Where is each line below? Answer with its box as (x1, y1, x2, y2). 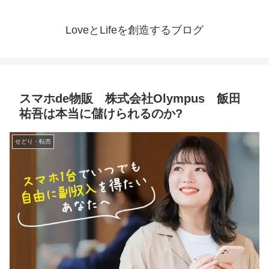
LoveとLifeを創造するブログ (65, 24, 204, 37)
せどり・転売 (15, 138, 51, 145)
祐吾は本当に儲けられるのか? (19, 107, 183, 121)
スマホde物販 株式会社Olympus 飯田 (19, 92, 241, 106)
